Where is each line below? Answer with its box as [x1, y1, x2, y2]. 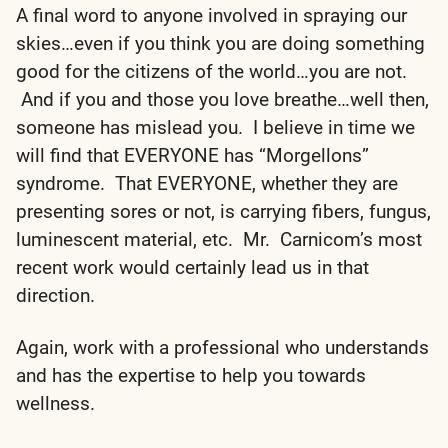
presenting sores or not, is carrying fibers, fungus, [16, 199, 431, 223]
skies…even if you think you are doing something [16, 31, 425, 55]
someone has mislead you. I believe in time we [16, 115, 415, 139]
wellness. [16, 391, 105, 415]
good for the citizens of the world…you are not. [16, 59, 407, 83]
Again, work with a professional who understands [16, 335, 429, 359]
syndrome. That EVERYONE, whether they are [16, 171, 398, 195]
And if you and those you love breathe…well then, [16, 87, 429, 111]
